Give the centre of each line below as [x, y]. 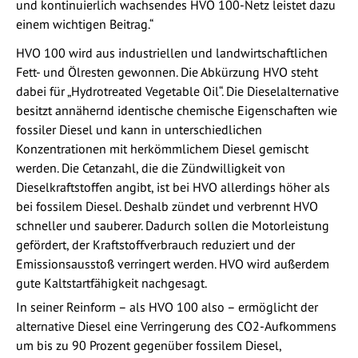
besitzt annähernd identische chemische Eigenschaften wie [177, 110]
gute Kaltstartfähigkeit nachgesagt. [111, 282]
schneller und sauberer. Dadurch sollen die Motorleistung [173, 225]
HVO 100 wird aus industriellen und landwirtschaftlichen [172, 52]
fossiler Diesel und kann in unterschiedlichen [139, 129]
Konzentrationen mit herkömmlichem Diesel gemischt [162, 148]
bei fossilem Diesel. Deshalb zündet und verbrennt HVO [167, 206]
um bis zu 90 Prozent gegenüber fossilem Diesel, [149, 345]
